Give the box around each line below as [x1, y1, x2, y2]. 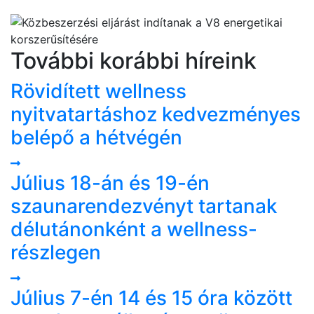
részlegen [11, 240, 101, 264]
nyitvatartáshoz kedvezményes [11, 102, 301, 126]
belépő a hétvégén [11, 125, 182, 149]
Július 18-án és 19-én [11, 170, 210, 195]
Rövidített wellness [11, 78, 186, 103]
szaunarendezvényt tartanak [11, 193, 278, 218]
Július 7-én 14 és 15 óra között [11, 285, 292, 310]
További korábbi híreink [11, 46, 257, 74]
